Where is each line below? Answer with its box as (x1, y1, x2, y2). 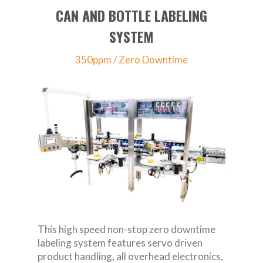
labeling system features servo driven (38, 237, 203, 249)
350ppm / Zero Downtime (75, 53, 188, 66)
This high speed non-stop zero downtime (38, 223, 215, 236)
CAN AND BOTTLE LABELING (56, 5, 207, 26)
